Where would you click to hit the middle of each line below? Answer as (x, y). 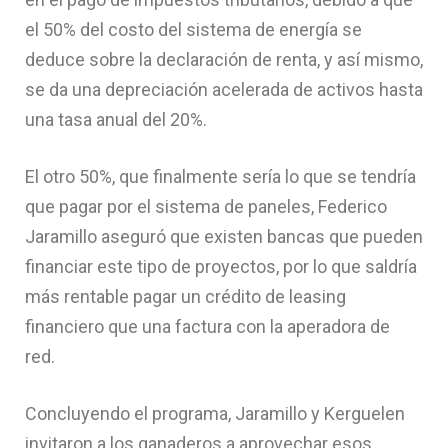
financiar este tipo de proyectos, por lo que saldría (221, 266)
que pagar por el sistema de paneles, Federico (206, 206)
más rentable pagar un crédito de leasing (185, 296)
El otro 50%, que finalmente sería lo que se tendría (220, 176)
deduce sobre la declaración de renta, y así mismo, (224, 59)
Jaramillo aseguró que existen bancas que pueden (224, 236)
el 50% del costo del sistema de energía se (193, 29)
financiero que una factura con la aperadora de (207, 326)
